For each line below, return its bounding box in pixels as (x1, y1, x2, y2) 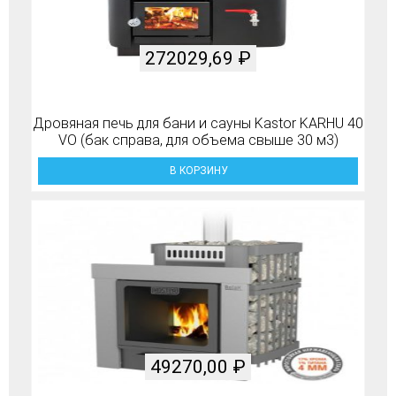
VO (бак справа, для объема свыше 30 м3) (57, 131, 339, 148)
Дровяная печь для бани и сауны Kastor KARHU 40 (33, 114, 363, 132)
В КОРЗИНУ (169, 164, 227, 178)
